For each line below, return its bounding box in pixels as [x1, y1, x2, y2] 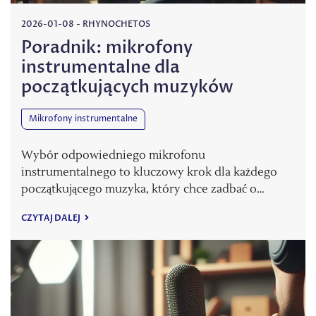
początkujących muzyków [21, 75, 233, 99]
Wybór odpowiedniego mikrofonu [21, 147, 205, 162]
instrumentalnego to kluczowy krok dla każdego [21, 164, 277, 179]
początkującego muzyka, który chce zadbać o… [21, 181, 265, 196]
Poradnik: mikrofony [21, 35, 193, 59]
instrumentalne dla [21, 55, 180, 79]
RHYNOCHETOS [83, 18, 150, 30]
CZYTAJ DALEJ [21, 212, 82, 224]
